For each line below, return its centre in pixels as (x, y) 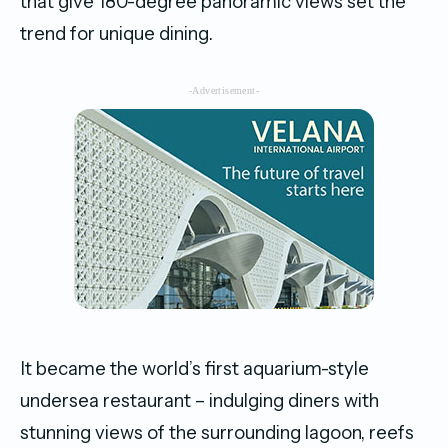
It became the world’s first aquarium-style (194, 368)
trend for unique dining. (116, 33)
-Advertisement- (224, 90)
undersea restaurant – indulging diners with (199, 400)
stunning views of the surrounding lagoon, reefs (217, 432)
